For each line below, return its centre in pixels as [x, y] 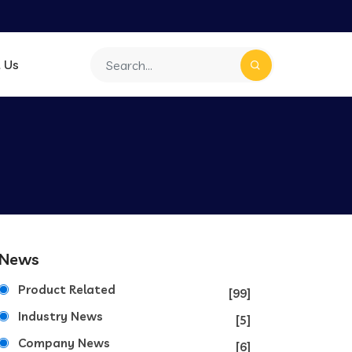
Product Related [67, 290]
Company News [64, 343]
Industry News [60, 316]
